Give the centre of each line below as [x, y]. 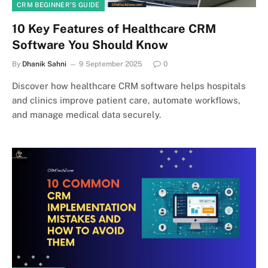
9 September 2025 [111, 64]
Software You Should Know [90, 45]
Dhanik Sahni [44, 64]
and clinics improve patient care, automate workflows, [126, 100]
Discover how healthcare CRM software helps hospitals [129, 86]
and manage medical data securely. [86, 114]
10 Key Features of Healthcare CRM [114, 28]
